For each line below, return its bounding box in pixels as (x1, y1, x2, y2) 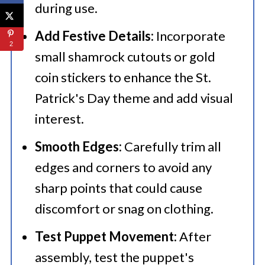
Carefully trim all (121, 138, 221, 154)
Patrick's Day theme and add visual (34, 90, 233, 106)
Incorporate (153, 28, 225, 44)
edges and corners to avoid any (34, 159, 212, 175)
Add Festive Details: (34, 28, 154, 44)
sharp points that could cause (34, 180, 202, 196)
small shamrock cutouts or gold (34, 49, 215, 64)
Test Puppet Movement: (34, 228, 177, 244)
